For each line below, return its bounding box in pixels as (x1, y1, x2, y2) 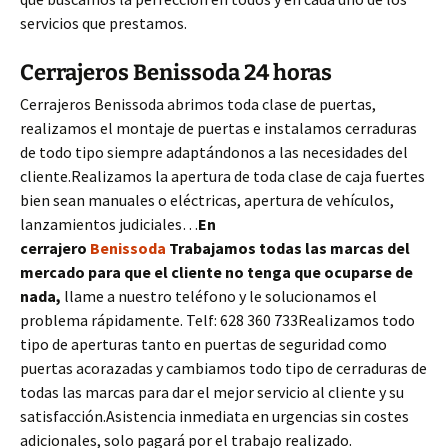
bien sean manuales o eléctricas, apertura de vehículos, (20, 190, 394, 211)
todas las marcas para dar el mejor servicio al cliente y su (20, 382, 404, 403)
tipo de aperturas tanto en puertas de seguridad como (20, 334, 387, 355)
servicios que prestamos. (20, 13, 187, 34)
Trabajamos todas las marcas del (166, 238, 410, 259)
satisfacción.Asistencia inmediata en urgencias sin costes (20, 406, 409, 427)
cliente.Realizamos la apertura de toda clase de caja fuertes (20, 166, 425, 187)
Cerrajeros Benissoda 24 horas (20, 59, 332, 87)
